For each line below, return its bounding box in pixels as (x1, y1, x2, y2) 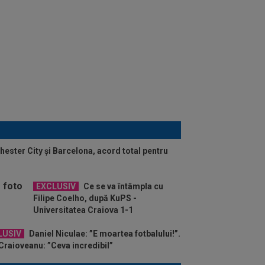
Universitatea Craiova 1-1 (33, 205, 133, 215)
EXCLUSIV (36, 181, 76, 191)
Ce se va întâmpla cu (82, 181, 163, 191)
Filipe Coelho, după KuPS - (33, 193, 137, 203)
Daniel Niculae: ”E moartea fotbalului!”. (27, 228, 180, 238)
